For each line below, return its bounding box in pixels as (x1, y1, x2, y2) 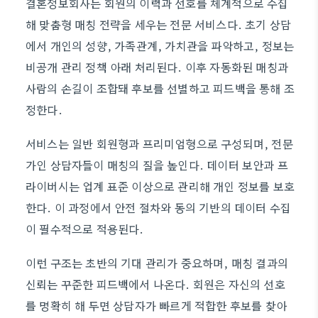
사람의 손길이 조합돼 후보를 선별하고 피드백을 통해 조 (26, 79, 295, 97)
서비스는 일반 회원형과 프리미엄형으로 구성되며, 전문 (26, 135, 293, 152)
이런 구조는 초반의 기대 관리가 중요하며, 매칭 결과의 (26, 254, 288, 271)
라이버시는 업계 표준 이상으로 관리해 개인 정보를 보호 (26, 177, 295, 194)
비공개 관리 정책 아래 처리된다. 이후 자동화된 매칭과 (26, 58, 289, 75)
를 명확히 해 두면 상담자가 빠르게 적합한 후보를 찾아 (26, 297, 287, 314)
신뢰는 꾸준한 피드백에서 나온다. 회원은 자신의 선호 (26, 275, 285, 292)
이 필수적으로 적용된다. (26, 220, 144, 237)
